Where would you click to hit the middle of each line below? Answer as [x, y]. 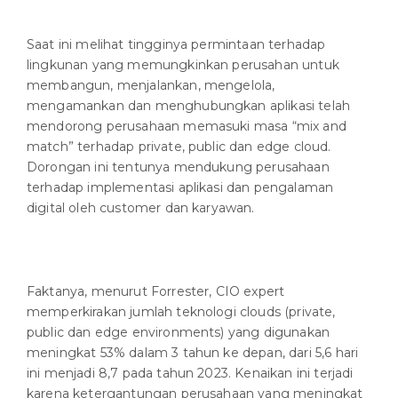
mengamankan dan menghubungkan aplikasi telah [189, 106]
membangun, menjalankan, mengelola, [151, 86]
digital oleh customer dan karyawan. [141, 208]
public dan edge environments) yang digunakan [179, 333]
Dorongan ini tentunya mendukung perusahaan [178, 167]
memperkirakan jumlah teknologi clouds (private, [181, 312]
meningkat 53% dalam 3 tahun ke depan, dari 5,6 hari [193, 353]
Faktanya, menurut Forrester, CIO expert [156, 292]
